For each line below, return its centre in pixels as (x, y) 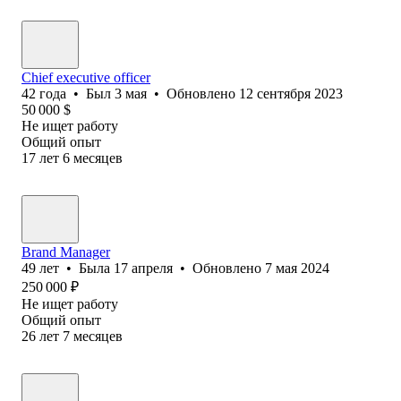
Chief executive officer (86, 77)
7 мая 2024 (297, 268)
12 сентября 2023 (291, 93)
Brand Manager (66, 252)
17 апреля (143, 268)
